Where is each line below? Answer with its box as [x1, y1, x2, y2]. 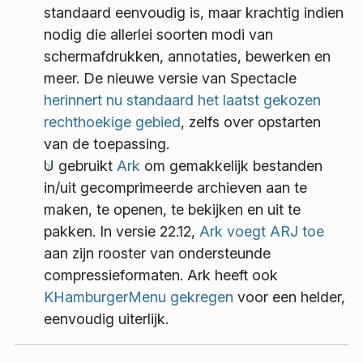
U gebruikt [44, 157, 117, 175]
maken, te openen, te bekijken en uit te [44, 201, 301, 219]
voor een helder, [233, 288, 345, 306]
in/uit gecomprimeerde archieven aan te [44, 179, 307, 197]
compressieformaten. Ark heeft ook [44, 267, 278, 284]
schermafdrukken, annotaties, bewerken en [44, 48, 331, 66]
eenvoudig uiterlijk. [44, 310, 169, 328]
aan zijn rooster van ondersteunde [44, 245, 271, 263]
